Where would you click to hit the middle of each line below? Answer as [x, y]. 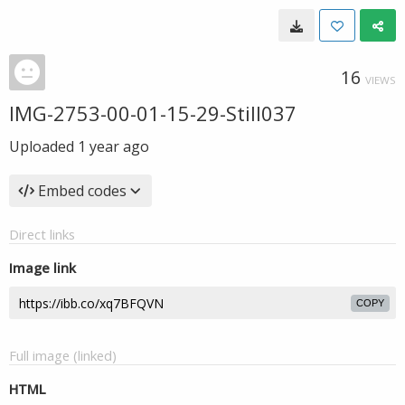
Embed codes [82, 191]
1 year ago [113, 146]
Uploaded [43, 146]
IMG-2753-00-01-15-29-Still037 [153, 113]
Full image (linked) [63, 355]
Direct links [42, 234]
